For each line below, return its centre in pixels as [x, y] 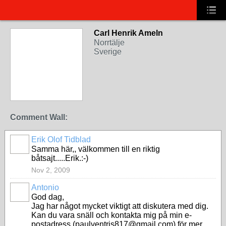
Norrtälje [109, 43]
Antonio [45, 187]
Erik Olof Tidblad [61, 139]
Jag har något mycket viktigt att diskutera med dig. [120, 206]
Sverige [108, 52]
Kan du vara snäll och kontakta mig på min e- [111, 215]
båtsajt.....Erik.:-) [60, 158]
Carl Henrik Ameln [128, 33]
